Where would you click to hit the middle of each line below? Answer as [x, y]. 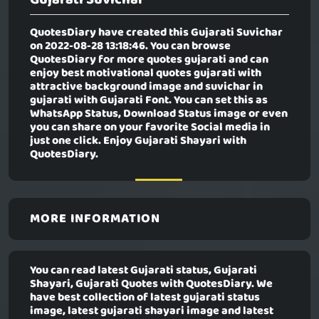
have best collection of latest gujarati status [145, 298]
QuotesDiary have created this [110, 33]
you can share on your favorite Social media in [150, 128]
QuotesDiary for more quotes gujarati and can [149, 60]
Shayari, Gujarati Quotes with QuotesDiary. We [151, 284]
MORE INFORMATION [95, 219]
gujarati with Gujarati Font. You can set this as [149, 101]
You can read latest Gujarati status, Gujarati [143, 271]
